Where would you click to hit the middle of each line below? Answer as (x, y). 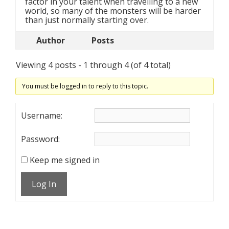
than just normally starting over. (87, 20)
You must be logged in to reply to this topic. (85, 86)
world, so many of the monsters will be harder (113, 11)
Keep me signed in (65, 160)
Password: (40, 139)
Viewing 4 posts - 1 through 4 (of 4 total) (93, 65)
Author (51, 40)
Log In (44, 184)
